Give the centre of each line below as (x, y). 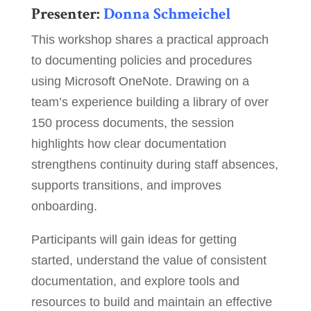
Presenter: (67, 14)
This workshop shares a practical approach (150, 40)
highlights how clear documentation (128, 144)
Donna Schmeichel (167, 14)
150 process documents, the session (132, 123)
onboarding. (64, 207)
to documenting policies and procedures (141, 61)
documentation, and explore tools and (135, 281)
